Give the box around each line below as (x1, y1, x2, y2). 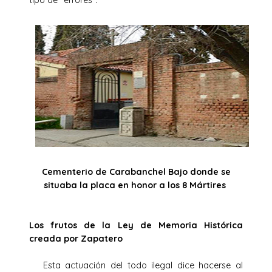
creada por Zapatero (29, 233, 123, 244)
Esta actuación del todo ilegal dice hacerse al (29, 259, 243, 271)
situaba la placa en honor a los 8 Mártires (44, 179, 228, 191)
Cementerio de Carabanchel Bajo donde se (41, 166, 231, 177)
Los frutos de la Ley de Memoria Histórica (29, 219, 243, 231)
